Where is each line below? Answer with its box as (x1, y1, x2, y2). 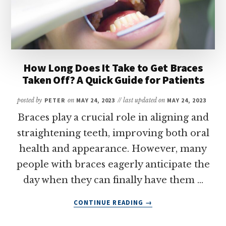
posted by (17, 96, 42, 104)
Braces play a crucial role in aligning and (17, 112, 209, 124)
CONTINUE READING (74, 198, 145, 207)
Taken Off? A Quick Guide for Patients (22, 73, 204, 87)
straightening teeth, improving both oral (17, 128, 209, 139)
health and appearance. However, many (19, 143, 207, 155)
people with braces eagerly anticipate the (16, 159, 210, 171)
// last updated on (118, 96, 167, 104)
